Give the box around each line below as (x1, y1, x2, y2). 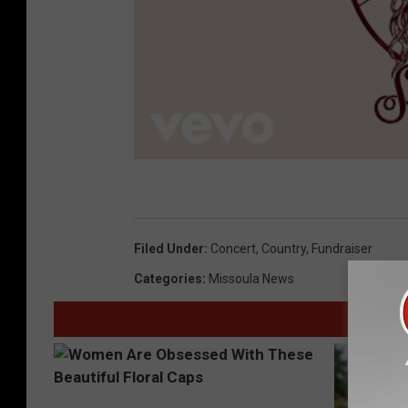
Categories (134, 271, 202, 287)
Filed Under (134, 241, 204, 257)
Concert (210, 241, 256, 257)
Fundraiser (311, 241, 372, 257)
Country (261, 241, 306, 257)
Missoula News (209, 271, 294, 287)
